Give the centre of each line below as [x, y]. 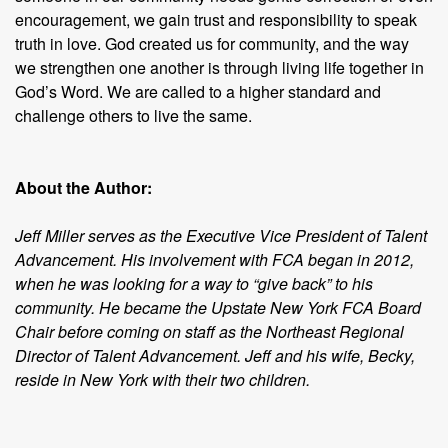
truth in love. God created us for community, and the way [212, 43]
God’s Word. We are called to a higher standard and [198, 91]
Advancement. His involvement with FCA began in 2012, [214, 259]
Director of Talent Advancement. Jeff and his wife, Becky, [215, 355]
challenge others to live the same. [133, 115]
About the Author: [83, 187]
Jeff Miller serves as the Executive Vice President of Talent [221, 235]
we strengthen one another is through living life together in [219, 67]
